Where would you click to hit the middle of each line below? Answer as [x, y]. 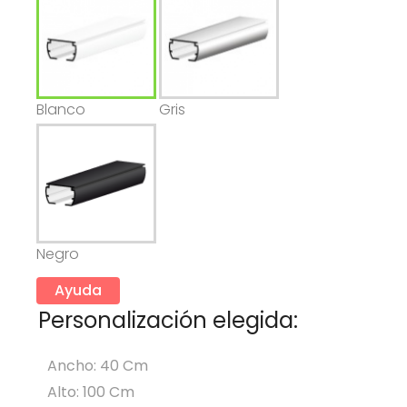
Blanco [61, 110]
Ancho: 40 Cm [98, 366]
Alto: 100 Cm [91, 392]
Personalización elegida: [168, 321]
